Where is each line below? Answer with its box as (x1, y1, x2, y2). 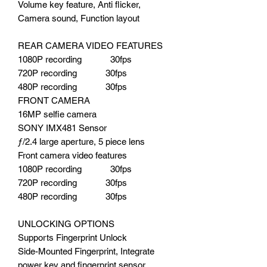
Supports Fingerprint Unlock (18, 232, 127, 243)
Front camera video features (18, 150, 127, 160)
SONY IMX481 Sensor (18, 122, 107, 133)
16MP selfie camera (18, 108, 97, 119)
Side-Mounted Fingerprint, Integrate (18, 246, 154, 256)
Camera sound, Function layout (18, 13, 139, 23)
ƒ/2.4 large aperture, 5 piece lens (18, 136, 145, 147)
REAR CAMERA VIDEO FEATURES (18, 40, 163, 51)
